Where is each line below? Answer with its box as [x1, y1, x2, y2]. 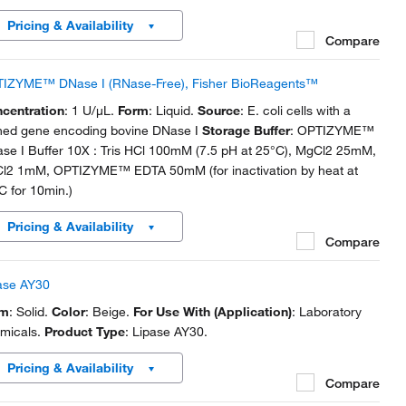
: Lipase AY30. [125, 324, 208, 340]
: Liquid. [149, 102, 198, 119]
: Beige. [85, 304, 133, 320]
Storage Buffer [202, 122, 290, 139]
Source [198, 102, 240, 119]
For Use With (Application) [133, 304, 292, 320]
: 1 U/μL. [64, 102, 118, 119]
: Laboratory [292, 304, 362, 320]
